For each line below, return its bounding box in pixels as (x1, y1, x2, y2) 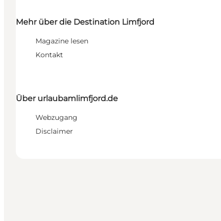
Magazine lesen (36, 36, 88, 45)
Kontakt (36, 50, 63, 59)
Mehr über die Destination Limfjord (16, 17, 154, 27)
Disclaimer (36, 127, 73, 136)
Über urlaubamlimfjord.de (16, 94, 118, 104)
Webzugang (36, 113, 77, 122)
